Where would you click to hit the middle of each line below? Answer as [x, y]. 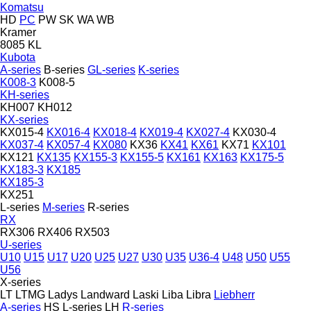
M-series [64, 207]
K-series [159, 69]
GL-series [111, 69]
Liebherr [234, 294]
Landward [105, 294]
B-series [64, 69]
